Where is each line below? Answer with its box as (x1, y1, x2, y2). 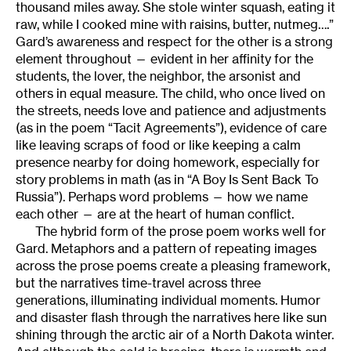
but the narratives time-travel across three (16, 274, 261, 291)
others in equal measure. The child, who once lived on (16, 85, 325, 101)
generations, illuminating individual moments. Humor (16, 291, 320, 308)
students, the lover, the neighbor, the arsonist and (16, 67, 301, 84)
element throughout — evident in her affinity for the (16, 50, 313, 67)
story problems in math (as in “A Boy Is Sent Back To (16, 171, 319, 187)
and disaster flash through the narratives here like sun (16, 309, 327, 325)
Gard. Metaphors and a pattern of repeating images (16, 240, 317, 256)
